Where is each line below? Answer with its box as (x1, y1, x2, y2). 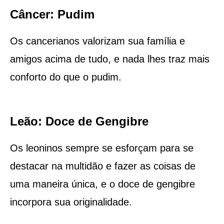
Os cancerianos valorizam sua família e (9, 35, 185, 46)
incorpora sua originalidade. (9, 196, 132, 207)
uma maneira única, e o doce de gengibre (9, 178, 195, 189)
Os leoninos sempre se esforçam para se (9, 142, 193, 153)
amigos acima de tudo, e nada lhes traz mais (9, 53, 209, 64)
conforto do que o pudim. (9, 71, 121, 82)
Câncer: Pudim (9, 7, 94, 21)
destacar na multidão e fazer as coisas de (9, 160, 195, 171)
